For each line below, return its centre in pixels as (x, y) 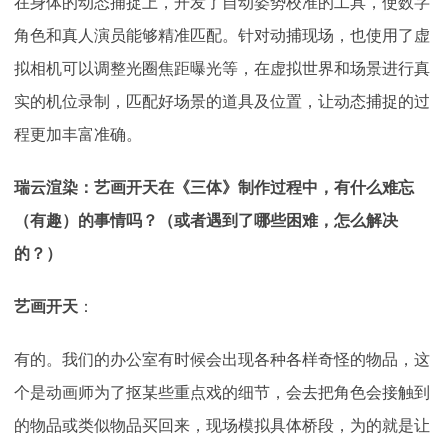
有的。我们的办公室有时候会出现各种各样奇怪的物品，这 (222, 360)
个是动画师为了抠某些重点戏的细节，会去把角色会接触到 (222, 393)
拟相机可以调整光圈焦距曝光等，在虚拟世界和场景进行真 (222, 69)
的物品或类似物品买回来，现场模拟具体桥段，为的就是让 (222, 426)
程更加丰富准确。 (78, 135)
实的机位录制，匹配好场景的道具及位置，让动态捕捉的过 (222, 102)
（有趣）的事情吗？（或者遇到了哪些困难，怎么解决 (206, 221)
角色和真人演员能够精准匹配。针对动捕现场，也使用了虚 (222, 36)
